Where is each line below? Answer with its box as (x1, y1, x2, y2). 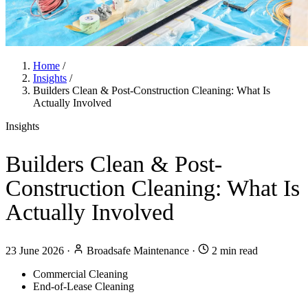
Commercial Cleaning (33, 267, 128, 280)
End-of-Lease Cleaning (33, 280, 134, 292)
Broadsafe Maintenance (84, 244, 192, 256)
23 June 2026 (5, 244, 64, 256)
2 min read (209, 244, 258, 256)
